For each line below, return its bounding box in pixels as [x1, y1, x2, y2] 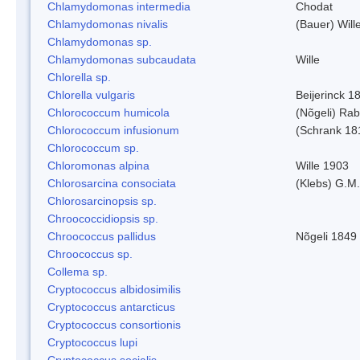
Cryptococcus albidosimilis [47, 282, 181, 296]
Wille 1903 [296, 158, 349, 172]
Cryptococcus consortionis [47, 317, 181, 331]
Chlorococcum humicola [47, 105, 170, 119]
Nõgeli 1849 [296, 229, 357, 243]
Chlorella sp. [47, 70, 111, 84]
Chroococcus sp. [47, 247, 133, 260]
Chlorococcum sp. [47, 141, 139, 154]
